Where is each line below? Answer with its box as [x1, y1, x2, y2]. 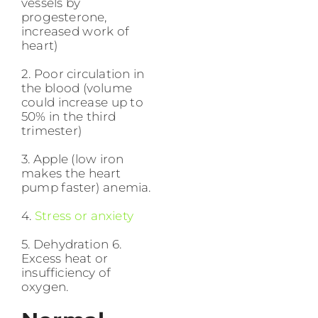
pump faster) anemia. [21, 180, 151, 194]
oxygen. [21, 279, 69, 294]
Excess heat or [21, 251, 109, 265]
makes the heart [21, 165, 121, 180]
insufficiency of [21, 265, 111, 280]
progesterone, [21, 9, 107, 24]
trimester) [21, 123, 82, 138]
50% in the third [21, 109, 116, 124]
